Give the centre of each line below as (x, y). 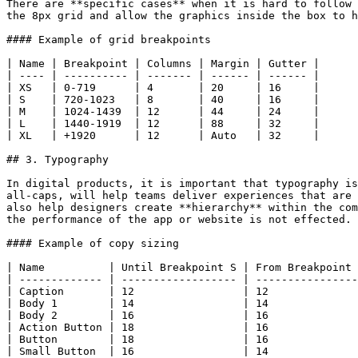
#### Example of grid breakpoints (109, 40)
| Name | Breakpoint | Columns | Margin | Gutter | (163, 64)
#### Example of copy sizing (93, 243)
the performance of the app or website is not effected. (179, 219)
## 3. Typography (58, 159)
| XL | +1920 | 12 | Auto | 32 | (163, 135)
